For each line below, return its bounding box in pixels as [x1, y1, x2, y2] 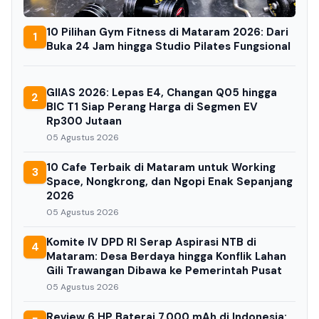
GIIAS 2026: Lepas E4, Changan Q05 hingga [46, 85, 277, 100]
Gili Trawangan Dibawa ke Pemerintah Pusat [46, 263, 282, 278]
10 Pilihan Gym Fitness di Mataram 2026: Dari [46, 25, 288, 40]
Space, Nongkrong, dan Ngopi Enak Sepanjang [46, 174, 293, 189]
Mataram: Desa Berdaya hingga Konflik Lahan [46, 249, 286, 264]
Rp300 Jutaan [46, 114, 122, 129]
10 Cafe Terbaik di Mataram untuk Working [46, 160, 276, 175]
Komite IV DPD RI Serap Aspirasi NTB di [46, 235, 256, 250]
